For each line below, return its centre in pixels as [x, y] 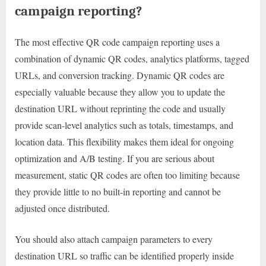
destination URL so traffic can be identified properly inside [124, 255]
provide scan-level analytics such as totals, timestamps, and [124, 125]
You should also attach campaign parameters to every [114, 239]
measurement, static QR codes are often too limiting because [127, 175]
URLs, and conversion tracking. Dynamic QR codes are [120, 75]
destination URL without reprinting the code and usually [120, 108]
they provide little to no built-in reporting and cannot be [118, 191]
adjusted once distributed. [62, 208]
